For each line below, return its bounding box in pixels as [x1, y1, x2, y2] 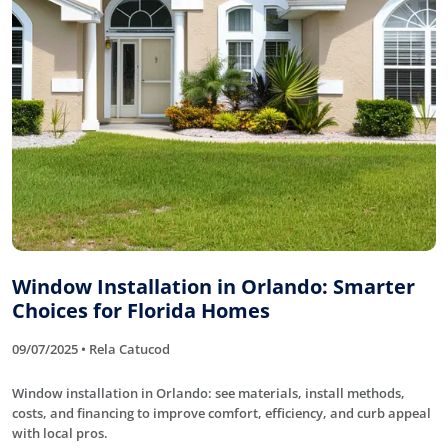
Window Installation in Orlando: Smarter [12, 272, 415, 300]
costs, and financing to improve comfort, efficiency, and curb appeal [12, 403, 431, 422]
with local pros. [12, 423, 108, 442]
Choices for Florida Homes [12, 296, 270, 324]
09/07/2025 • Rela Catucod [12, 339, 170, 358]
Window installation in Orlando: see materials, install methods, [12, 383, 405, 402]
